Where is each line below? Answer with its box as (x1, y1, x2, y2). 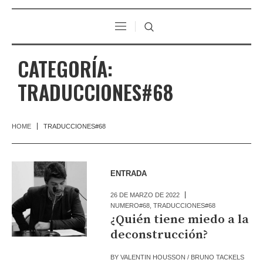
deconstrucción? (110, 227, 208, 242)
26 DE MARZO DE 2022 (110, 191, 180, 198)
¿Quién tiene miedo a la (110, 211, 249, 227)
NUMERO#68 (110, 201, 150, 209)
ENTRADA (110, 168, 147, 178)
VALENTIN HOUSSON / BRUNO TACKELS (120, 253, 245, 261)
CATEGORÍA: (18, 53, 113, 83)
